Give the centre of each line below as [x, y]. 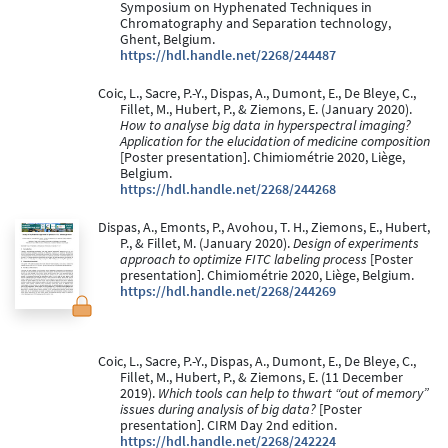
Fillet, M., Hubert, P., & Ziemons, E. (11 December [261, 378]
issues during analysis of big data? [218, 410]
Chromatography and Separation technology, [255, 24]
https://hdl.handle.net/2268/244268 [228, 190]
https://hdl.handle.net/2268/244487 [228, 56]
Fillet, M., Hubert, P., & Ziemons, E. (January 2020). [266, 110]
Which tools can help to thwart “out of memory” [293, 394]
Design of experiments [356, 244]
